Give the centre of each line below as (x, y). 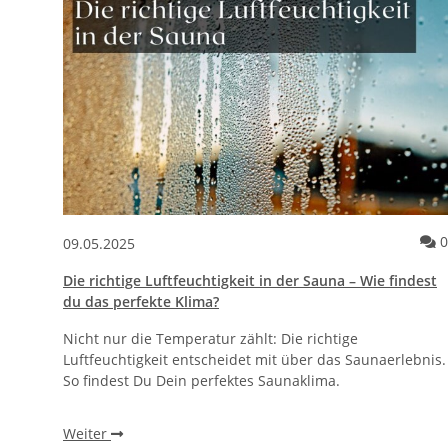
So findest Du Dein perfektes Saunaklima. (201, 381)
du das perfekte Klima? (141, 302)
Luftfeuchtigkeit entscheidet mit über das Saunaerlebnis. (254, 360)
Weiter (87, 434)
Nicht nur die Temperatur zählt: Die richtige (210, 339)
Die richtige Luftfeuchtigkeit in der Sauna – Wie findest (250, 281)
